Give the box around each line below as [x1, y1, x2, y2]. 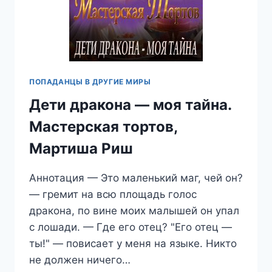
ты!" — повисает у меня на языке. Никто [29, 237, 237, 250]
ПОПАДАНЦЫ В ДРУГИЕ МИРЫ [29, 76, 151, 86]
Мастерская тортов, [29, 118, 177, 136]
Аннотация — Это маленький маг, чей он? [29, 172, 243, 185]
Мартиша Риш [29, 140, 133, 158]
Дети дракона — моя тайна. [29, 96, 231, 114]
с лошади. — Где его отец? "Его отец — [29, 221, 232, 234]
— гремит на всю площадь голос [29, 188, 197, 201]
